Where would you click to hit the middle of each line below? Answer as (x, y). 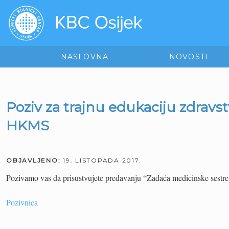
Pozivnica (22, 202)
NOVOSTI (189, 57)
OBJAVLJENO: (35, 160)
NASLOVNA (85, 57)
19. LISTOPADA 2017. (102, 160)
